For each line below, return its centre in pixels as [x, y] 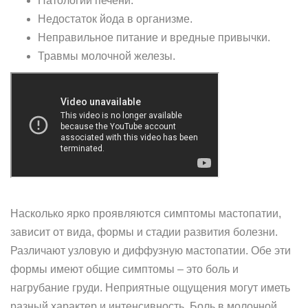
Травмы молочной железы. [107, 56]
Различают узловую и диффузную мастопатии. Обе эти [151, 251]
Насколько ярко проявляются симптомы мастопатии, [146, 213]
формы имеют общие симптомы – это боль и [124, 269]
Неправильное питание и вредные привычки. [154, 37]
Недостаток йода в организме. [115, 19]
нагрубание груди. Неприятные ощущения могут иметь [150, 288]
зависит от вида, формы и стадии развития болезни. [144, 232]
